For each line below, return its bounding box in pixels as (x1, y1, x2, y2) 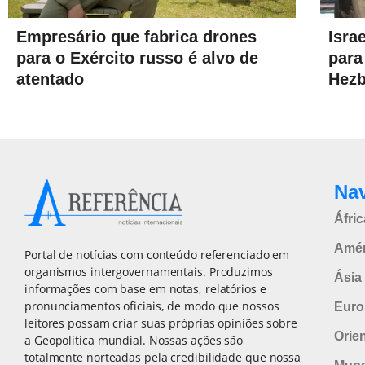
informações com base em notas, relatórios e (24, 281, 266, 297)
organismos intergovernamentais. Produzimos (24, 264, 273, 280)
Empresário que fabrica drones (16, 27, 257, 46)
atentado (16, 69, 84, 88)
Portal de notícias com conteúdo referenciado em (24, 247, 290, 263)
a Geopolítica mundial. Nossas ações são (24, 332, 244, 349)
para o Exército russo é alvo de (16, 48, 258, 67)
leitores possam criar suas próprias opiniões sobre (24, 315, 297, 332)
